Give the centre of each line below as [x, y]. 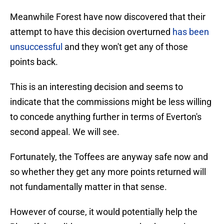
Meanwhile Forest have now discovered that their [108, 17]
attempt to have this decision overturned [91, 32]
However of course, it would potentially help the [104, 212]
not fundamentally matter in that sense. [88, 187]
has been [191, 32]
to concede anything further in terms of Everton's [106, 117]
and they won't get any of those [126, 47]
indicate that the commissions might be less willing [111, 102]
